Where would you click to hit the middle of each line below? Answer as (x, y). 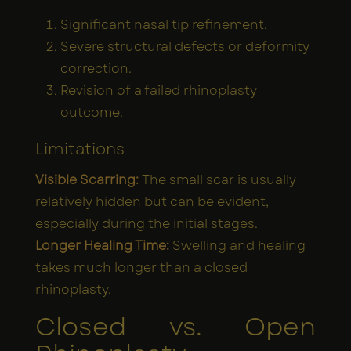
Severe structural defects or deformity (185, 46)
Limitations (80, 149)
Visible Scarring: (89, 179)
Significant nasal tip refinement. (164, 24)
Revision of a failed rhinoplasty (159, 90)
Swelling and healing (239, 245)
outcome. (92, 112)
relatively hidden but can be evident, (152, 201)
